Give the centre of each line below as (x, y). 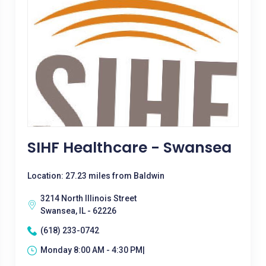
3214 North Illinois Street (88, 198)
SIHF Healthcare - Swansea (129, 148)
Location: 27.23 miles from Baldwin (96, 176)
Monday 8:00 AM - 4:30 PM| (92, 250)
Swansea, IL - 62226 (78, 211)
